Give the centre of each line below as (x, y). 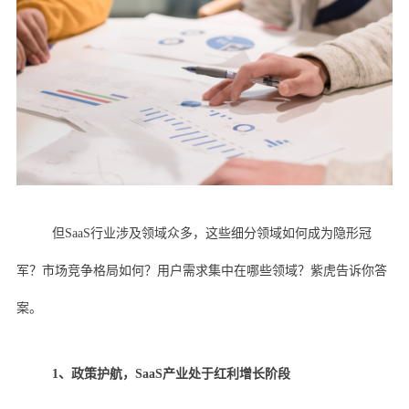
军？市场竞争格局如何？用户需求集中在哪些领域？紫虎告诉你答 (201, 271)
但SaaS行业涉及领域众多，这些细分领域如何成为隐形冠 (211, 234)
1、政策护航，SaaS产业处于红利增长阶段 (171, 374)
